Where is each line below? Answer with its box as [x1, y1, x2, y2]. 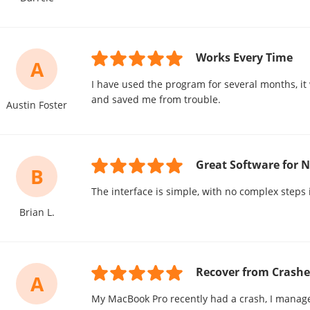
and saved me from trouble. [91, 93, 221, 106]
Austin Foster [6, 98, 67, 111]
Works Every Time [196, 50, 293, 65]
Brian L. [19, 206, 55, 219]
